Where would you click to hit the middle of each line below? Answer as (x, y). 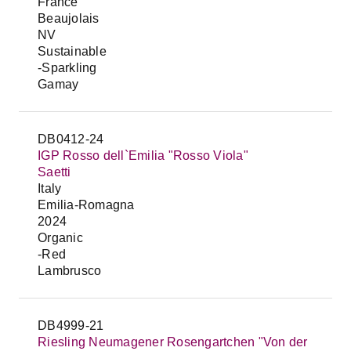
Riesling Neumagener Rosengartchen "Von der (173, 342)
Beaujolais (69, 18)
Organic (60, 238)
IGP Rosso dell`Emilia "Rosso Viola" (143, 156)
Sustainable (72, 51)
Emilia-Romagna (86, 205)
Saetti (54, 172)
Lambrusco (70, 271)
